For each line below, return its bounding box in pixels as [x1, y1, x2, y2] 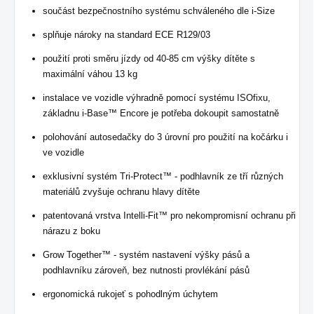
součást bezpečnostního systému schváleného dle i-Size [43, 5, 275, 16]
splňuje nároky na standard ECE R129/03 [43, 29, 210, 40]
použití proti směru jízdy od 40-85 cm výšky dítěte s [43, 53, 255, 64]
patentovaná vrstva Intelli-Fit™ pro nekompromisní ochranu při [43, 210, 296, 221]
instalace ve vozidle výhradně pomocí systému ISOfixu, [43, 92, 271, 103]
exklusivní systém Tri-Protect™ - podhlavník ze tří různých [43, 170, 283, 182]
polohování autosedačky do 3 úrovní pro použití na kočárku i [43, 131, 288, 142]
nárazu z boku [43, 225, 100, 236]
